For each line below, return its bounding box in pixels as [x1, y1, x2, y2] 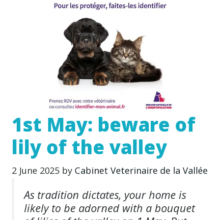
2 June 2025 [12, 164, 59, 176]
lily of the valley [12, 134, 167, 160]
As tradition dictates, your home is [24, 187, 186, 202]
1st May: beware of [12, 111, 195, 137]
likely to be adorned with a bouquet [24, 200, 195, 215]
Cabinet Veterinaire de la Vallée [75, 164, 208, 176]
